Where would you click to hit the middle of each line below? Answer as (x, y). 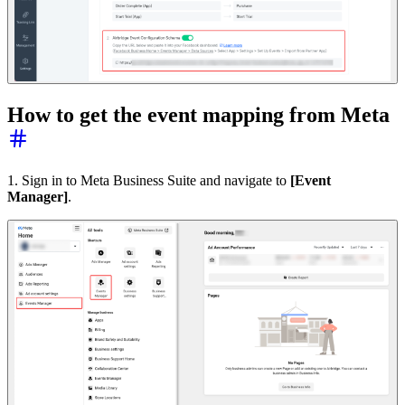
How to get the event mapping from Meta (198, 115)
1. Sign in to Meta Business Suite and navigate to (147, 181)
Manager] (38, 197)
